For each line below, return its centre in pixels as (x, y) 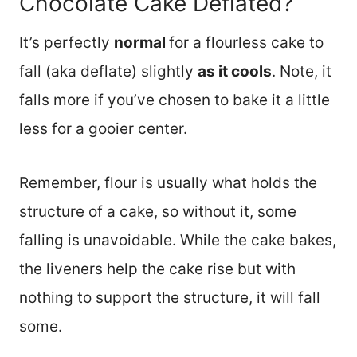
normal (141, 43)
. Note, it (302, 72)
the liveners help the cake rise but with (157, 269)
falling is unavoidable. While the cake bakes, (178, 241)
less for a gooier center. (103, 129)
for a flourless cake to (246, 43)
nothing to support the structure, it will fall (170, 298)
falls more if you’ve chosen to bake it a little (175, 100)
